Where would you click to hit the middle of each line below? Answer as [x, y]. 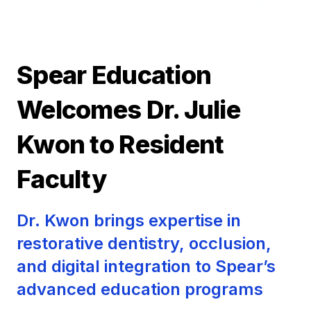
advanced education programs [140, 289]
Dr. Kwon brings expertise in [129, 220]
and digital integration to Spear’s [146, 266]
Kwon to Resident [120, 144]
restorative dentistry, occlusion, [144, 243]
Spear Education [114, 75]
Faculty [61, 179]
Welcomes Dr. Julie [129, 109]
